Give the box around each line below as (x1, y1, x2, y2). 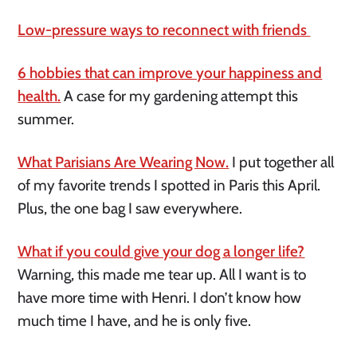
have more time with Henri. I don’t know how (18, 288, 302, 308)
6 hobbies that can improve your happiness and (18, 64, 323, 83)
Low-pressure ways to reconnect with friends (18, 21, 311, 40)
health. (18, 87, 61, 106)
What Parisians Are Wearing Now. (18, 153, 229, 172)
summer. (18, 110, 78, 129)
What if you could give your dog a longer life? (18, 242, 305, 261)
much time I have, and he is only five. (18, 312, 252, 331)
